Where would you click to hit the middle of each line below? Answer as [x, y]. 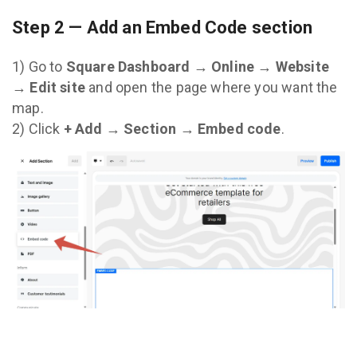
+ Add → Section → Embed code [172, 128]
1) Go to [39, 66]
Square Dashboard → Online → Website [197, 66]
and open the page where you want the [211, 87]
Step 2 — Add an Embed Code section [163, 27]
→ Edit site [49, 87]
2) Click [38, 128]
